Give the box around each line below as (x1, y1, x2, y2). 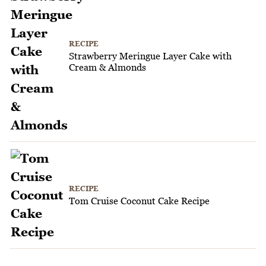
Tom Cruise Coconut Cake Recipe (69, 195, 210, 206)
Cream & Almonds (69, 61, 146, 72)
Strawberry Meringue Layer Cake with (69, 50, 232, 61)
